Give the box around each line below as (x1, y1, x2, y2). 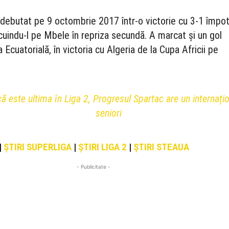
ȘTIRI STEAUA (133, 141, 190, 153)
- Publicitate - (77, 164, 111, 170)
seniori (96, 107, 122, 119)
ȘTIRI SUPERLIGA (4, 141, 72, 153)
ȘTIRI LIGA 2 (78, 141, 127, 153)
